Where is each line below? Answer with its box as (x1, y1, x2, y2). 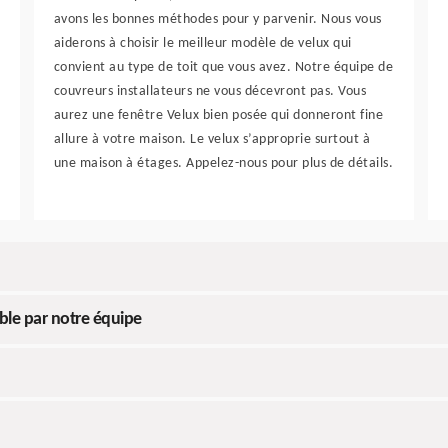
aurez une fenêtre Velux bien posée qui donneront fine (53, 108, 384, 124)
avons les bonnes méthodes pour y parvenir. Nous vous (53, 12, 382, 28)
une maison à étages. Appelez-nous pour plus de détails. (53, 156, 394, 172)
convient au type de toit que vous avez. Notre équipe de (53, 60, 394, 76)
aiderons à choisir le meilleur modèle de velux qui (53, 36, 352, 52)
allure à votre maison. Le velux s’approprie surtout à (53, 132, 371, 148)
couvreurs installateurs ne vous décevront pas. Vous (53, 84, 367, 100)
